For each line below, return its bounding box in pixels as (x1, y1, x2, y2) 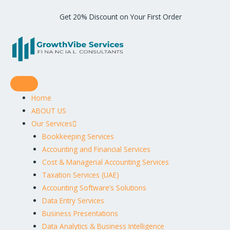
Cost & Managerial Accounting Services (42, 157, 169, 167)
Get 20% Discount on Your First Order (60, 12, 182, 22)
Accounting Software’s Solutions (42, 183, 146, 193)
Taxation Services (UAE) (42, 170, 119, 180)
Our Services (31, 119, 73, 128)
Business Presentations (42, 208, 118, 218)
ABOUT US (31, 106, 67, 116)
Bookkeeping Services (42, 131, 114, 141)
